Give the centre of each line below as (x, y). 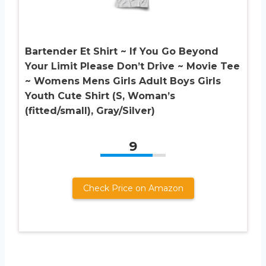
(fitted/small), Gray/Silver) (90, 111)
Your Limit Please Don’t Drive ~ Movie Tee (132, 66)
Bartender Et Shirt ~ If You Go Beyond (122, 52)
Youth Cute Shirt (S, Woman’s (100, 96)
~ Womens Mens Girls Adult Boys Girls (123, 81)
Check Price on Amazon (133, 189)
